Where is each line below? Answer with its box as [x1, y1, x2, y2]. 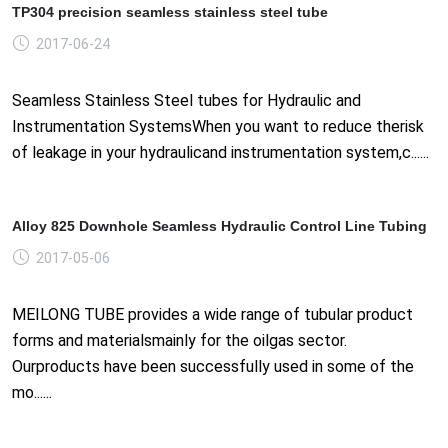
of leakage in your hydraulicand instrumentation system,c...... [12, 142, 429, 162]
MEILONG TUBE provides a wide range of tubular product [12, 304, 413, 324]
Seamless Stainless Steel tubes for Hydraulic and [12, 90, 361, 110]
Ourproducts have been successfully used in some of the [12, 356, 414, 376]
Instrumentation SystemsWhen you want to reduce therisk [12, 116, 424, 136]
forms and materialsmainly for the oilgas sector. [12, 330, 347, 350]
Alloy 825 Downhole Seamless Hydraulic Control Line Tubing [12, 217, 427, 234]
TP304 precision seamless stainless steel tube [12, 3, 328, 20]
